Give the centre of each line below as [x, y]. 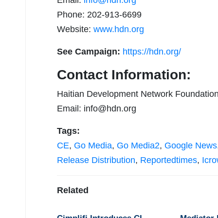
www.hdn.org [119, 29]
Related [73, 191]
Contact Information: [124, 75]
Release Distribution [96, 160]
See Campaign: [90, 52]
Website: [75, 29]
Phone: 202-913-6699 [99, 15]
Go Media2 [138, 146]
